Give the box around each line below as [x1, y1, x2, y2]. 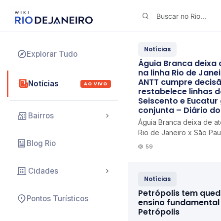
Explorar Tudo [27, 49, 77, 59]
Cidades [28, 166, 58, 176]
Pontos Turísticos [27, 194, 88, 203]
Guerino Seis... [138, 149, 184, 157]
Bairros [28, 111, 54, 120]
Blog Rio [27, 139, 56, 148]
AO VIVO [84, 80, 108, 87]
